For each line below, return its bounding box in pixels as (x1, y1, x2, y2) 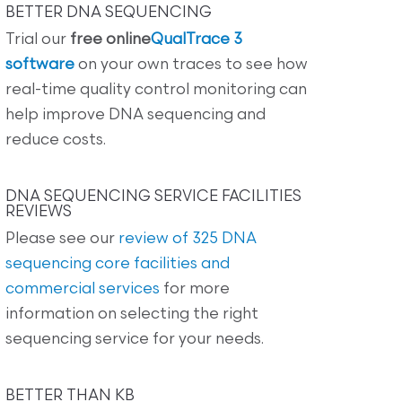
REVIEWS (5, 204, 72, 220)
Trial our (5, 31, 70, 48)
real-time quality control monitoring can (5, 82, 307, 98)
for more (160, 281, 230, 297)
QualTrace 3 (151, 31, 242, 48)
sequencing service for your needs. (5, 331, 264, 347)
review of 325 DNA (118, 231, 257, 247)
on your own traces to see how (74, 57, 308, 73)
